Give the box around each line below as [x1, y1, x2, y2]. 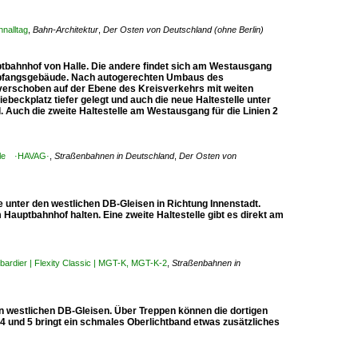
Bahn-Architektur [33, 25, 98, 34]
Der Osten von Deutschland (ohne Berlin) [103, 25, 264, 34]
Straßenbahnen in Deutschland [54, 151, 174, 161]
